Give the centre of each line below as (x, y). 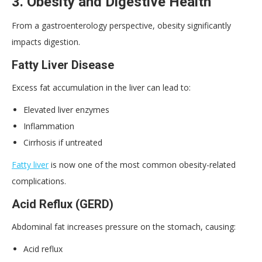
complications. (39, 181)
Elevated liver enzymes (66, 109)
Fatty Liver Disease (63, 65)
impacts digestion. (46, 42)
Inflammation (49, 126)
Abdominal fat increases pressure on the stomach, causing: (124, 226)
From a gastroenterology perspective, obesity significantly (121, 25)
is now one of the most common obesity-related (142, 164)
